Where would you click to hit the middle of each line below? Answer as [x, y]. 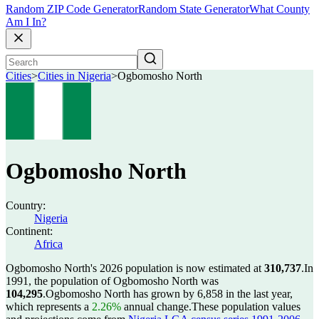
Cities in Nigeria [74, 76]
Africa [48, 244]
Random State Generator [194, 9]
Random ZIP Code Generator [72, 9]
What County [279, 9]
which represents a [49, 307]
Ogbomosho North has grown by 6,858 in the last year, [169, 294]
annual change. [156, 307]
